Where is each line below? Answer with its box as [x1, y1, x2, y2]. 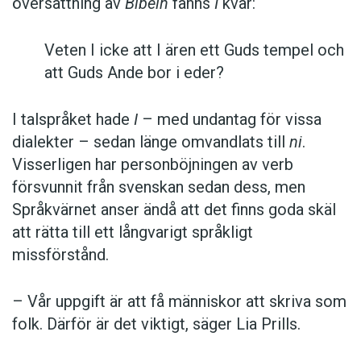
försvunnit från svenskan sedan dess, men [12, 177, 305, 197]
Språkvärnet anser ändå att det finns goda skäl [12, 200, 336, 220]
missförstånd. [12, 245, 109, 265]
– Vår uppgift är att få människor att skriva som [12, 292, 346, 312]
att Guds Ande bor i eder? [44, 63, 224, 83]
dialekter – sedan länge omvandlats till [12, 132, 289, 152]
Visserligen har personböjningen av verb [12, 155, 293, 175]
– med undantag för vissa [138, 110, 322, 130]
